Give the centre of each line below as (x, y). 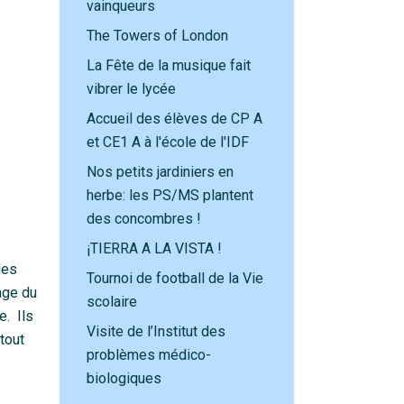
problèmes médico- (149, 355)
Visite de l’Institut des (156, 331)
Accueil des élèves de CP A (174, 119)
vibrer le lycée (131, 89)
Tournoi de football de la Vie (175, 278)
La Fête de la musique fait (169, 65)
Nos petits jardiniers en (160, 172)
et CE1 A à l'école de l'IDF (168, 142)
